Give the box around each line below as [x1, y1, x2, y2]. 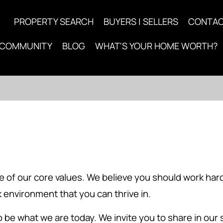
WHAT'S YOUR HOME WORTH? [95, 39, 218, 52]
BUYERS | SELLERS [104, 15, 178, 27]
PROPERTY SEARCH [14, 15, 94, 27]
